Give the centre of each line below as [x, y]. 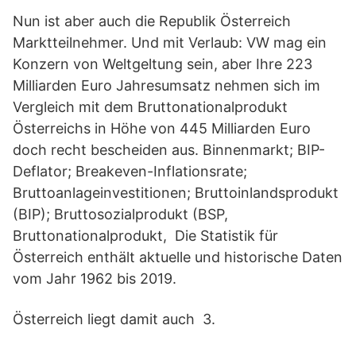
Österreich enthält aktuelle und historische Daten [178, 257]
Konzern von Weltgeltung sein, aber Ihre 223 [163, 64]
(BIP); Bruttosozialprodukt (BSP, [120, 214]
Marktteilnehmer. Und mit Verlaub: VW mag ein [170, 43]
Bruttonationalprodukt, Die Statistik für [145, 236]
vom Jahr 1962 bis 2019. [95, 279]
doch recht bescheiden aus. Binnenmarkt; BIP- [169, 150]
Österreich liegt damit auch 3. [114, 319]
